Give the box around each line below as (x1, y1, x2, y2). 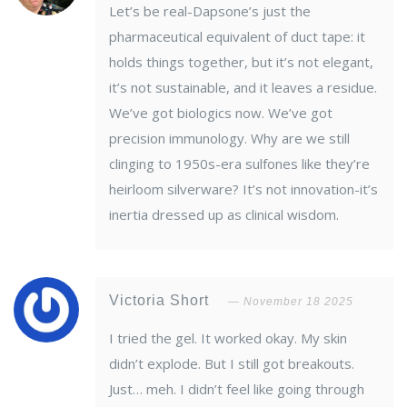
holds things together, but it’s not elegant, (109, 53, 373, 72)
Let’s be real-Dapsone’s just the (109, 2, 311, 21)
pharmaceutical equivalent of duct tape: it (109, 27, 365, 46)
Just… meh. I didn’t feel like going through (109, 380, 364, 399)
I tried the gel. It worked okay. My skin (109, 329, 347, 348)
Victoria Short (109, 293, 213, 309)
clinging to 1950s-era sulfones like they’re (109, 154, 370, 174)
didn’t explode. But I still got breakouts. (109, 354, 354, 373)
